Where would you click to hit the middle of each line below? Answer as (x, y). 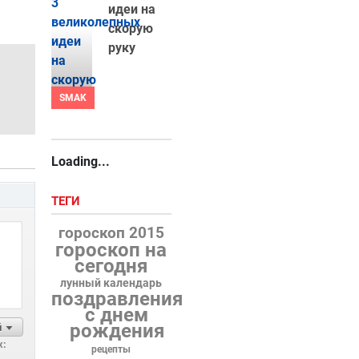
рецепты (111, 349)
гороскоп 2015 (111, 233)
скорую (130, 28)
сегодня (111, 266)
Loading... (80, 161)
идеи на (131, 9)
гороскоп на (111, 250)
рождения (117, 331)
